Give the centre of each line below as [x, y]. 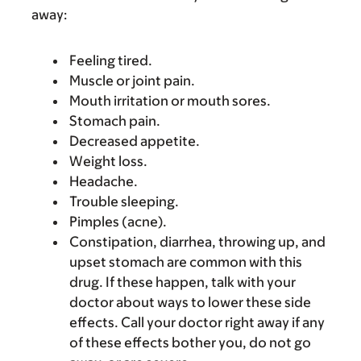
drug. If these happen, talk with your [183, 282]
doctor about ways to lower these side [190, 302]
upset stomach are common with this [186, 262]
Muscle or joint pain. [132, 81]
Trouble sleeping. [124, 201]
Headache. [104, 181]
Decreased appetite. [135, 141]
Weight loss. [108, 161]
